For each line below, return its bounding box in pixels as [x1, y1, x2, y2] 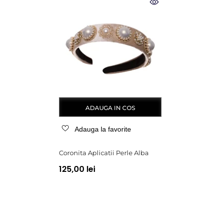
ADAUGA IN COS [85, 104, 135, 112]
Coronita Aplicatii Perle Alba [58, 149, 149, 157]
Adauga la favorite [74, 125, 131, 133]
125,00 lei [58, 164, 95, 175]
